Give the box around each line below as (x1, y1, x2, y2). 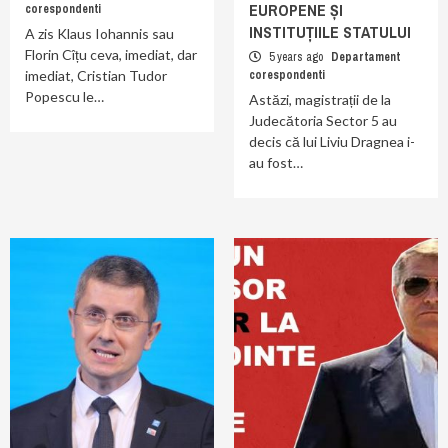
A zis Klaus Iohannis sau (25, 25, 174, 42)
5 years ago (266, 49, 326, 65)
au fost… (249, 154, 303, 171)
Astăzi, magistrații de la (249, 91, 391, 108)
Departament (331, 49, 400, 65)
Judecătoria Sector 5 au (249, 112, 397, 129)
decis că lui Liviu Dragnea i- (249, 133, 415, 150)
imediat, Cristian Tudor (25, 67, 167, 84)
